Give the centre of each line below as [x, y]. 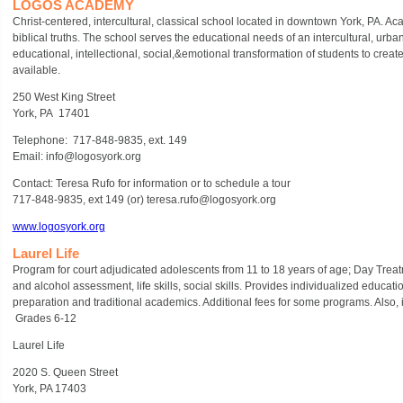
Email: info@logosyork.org [76, 157]
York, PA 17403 [52, 389]
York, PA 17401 [51, 113]
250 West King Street [63, 97]
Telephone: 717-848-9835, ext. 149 [99, 140]
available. [36, 70]
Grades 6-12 [44, 318]
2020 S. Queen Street [67, 372]
